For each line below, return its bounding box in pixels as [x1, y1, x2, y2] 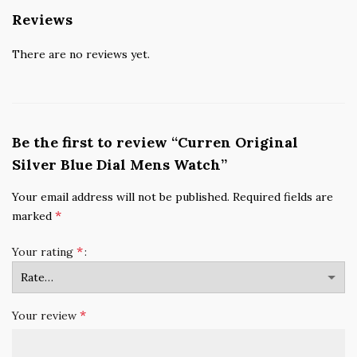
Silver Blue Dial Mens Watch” [12, 155, 227, 174]
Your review [12, 308, 80, 323]
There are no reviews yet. [12, 46, 150, 61]
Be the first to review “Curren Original [12, 132, 298, 151]
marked [12, 208, 55, 223]
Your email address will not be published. [12, 189, 229, 204]
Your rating [12, 244, 76, 259]
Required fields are [233, 189, 333, 204]
